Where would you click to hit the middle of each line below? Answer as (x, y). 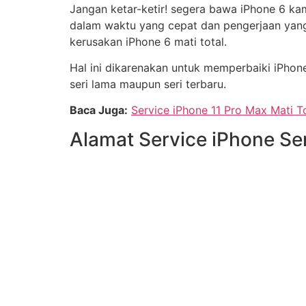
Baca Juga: (99, 110)
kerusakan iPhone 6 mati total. (148, 41)
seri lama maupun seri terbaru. (148, 84)
